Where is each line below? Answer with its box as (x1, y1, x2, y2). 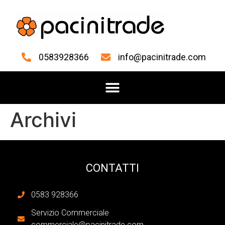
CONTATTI (86, 162, 139, 174)
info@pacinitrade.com (118, 52, 206, 62)
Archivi (10, 107, 76, 132)
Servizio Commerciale (31, 208, 109, 217)
